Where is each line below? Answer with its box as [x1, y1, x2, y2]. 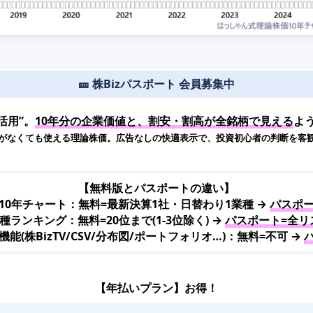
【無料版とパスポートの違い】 [78, 180, 235, 196]
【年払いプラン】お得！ [95, 279, 218, 296]
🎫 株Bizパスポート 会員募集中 [78, 75, 235, 92]
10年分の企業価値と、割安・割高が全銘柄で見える [35, 112, 293, 129]
